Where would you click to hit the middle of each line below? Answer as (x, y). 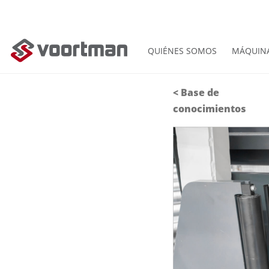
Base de (200, 93)
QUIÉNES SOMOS (182, 50)
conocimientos (210, 109)
